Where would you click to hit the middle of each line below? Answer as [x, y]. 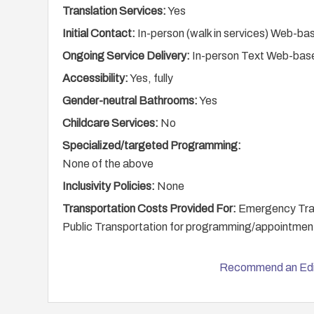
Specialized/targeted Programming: [152, 145]
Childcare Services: [110, 123]
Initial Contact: [99, 33]
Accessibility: [95, 78]
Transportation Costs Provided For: [149, 209]
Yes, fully [151, 78]
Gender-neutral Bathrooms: [130, 101]
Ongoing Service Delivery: [126, 56]
